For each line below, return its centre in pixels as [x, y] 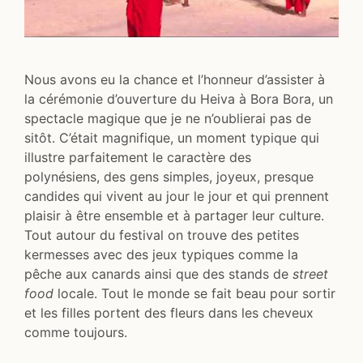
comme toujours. [76, 332]
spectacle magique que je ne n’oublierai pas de [168, 118]
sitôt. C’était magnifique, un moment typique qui [172, 137]
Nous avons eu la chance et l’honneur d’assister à [175, 79]
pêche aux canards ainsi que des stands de [158, 273]
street [310, 273]
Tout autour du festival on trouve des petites [162, 235]
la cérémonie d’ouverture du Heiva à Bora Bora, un [179, 98]
